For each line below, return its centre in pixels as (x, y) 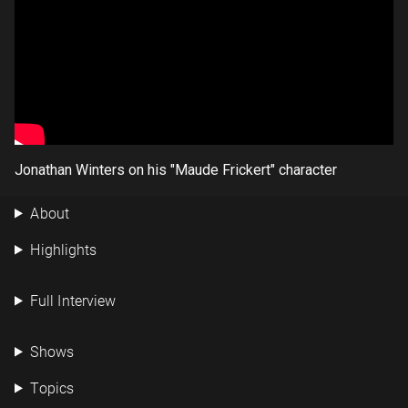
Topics (51, 388)
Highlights (63, 250)
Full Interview (72, 301)
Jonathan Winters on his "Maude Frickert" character (176, 169)
